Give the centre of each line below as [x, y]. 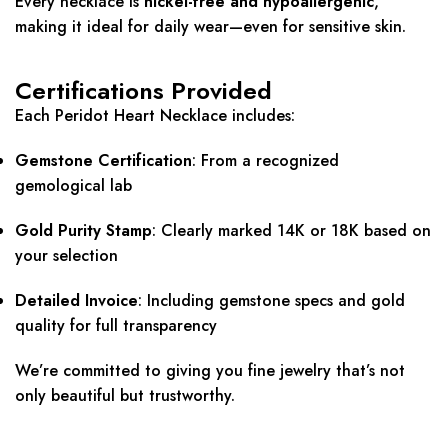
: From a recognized [265, 161]
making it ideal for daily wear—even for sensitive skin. [210, 27]
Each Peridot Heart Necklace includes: [155, 116]
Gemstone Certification [103, 161]
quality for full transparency [116, 326]
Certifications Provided [143, 91]
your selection [66, 256]
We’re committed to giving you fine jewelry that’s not [210, 371]
